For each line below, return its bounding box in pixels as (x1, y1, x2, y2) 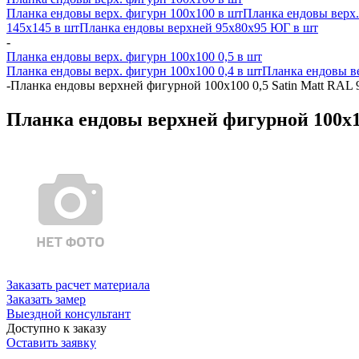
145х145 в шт (6, 21, 79, 34)
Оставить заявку (6, 335, 96, 349)
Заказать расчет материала (6, 277, 150, 292)
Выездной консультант (6, 306, 131, 321)
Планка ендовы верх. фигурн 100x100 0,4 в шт (6, 64, 262, 78)
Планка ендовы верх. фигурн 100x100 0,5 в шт (6, 50, 262, 63)
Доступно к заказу (6, 321, 107, 335)
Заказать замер (6, 292, 86, 306)
